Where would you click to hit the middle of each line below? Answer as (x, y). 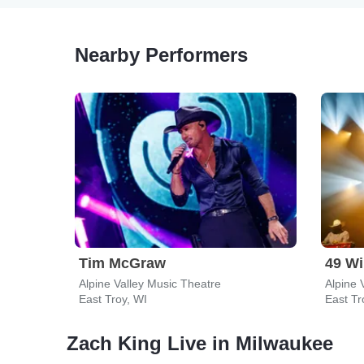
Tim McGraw (122, 263)
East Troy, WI (113, 299)
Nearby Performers (161, 55)
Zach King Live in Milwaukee (200, 343)
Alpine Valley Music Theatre (150, 284)
